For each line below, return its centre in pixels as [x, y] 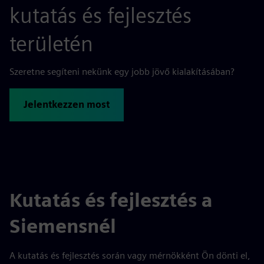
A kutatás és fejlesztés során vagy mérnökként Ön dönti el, [130, 255]
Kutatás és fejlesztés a [111, 200]
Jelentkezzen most [67, 105]
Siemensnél [63, 226]
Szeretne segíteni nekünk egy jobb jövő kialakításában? [122, 72]
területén [51, 44]
